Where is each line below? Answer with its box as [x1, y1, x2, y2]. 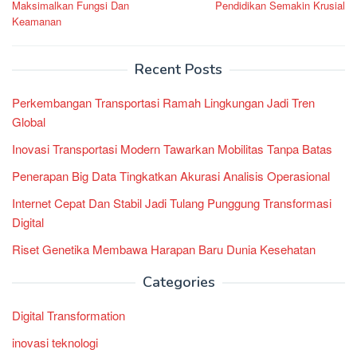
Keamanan [12, 13, 61, 29]
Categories [142, 272, 215, 292]
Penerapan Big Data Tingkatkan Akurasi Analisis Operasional [12, 167, 330, 184]
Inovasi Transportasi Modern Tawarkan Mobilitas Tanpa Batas [12, 139, 332, 157]
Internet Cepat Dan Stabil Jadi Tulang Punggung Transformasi [12, 194, 331, 211]
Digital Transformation [12, 306, 125, 324]
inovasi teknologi [12, 333, 98, 351]
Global [12, 112, 45, 130]
